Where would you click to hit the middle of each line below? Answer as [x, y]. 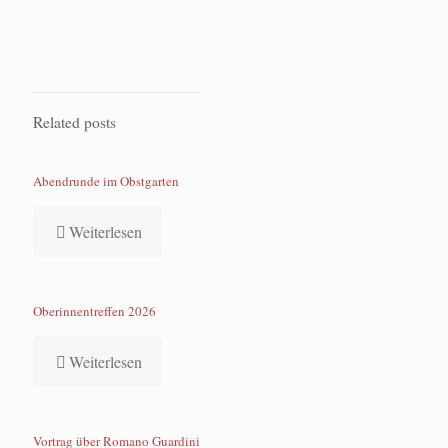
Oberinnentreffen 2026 [94, 311]
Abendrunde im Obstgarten [106, 181]
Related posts [74, 122]
